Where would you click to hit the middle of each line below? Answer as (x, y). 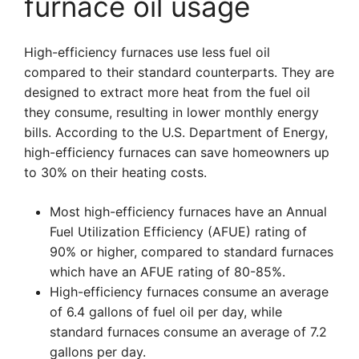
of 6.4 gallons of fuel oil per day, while (166, 312)
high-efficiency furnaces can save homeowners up (177, 152)
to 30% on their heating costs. (115, 172)
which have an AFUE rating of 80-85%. (167, 272)
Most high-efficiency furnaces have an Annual (188, 212)
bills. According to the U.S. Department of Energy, (176, 132)
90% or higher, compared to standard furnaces (192, 252)
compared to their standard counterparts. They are (179, 72)
